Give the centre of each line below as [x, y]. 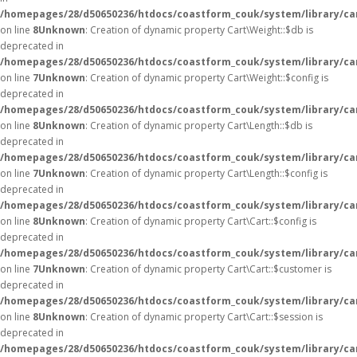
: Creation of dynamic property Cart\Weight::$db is [199, 30]
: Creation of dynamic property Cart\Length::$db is [199, 126]
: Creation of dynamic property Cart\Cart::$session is [204, 317]
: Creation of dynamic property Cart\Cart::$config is [201, 221]
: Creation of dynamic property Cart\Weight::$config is [207, 78]
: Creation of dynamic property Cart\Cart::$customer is [208, 269]
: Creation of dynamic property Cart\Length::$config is [206, 173]
